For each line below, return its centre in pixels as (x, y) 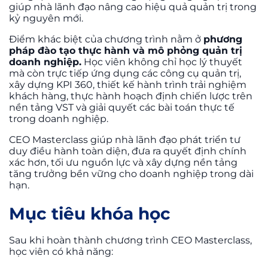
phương (223, 39)
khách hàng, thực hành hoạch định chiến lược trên (131, 96)
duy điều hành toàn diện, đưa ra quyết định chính (128, 151)
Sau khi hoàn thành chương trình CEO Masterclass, (130, 240)
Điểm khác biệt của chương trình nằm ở (106, 39)
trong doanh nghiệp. (59, 118)
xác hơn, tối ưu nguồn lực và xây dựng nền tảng (123, 162)
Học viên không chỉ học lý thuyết (162, 62)
